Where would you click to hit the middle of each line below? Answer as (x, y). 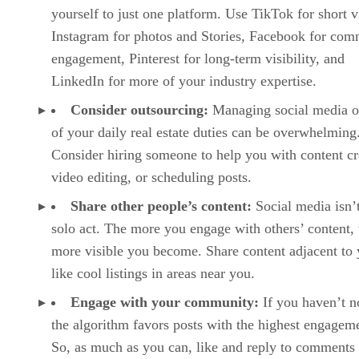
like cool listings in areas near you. (153, 273)
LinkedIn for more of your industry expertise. (184, 81)
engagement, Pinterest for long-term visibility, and (198, 58)
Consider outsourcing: (141, 109)
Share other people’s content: (163, 206)
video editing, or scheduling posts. (153, 177)
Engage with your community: (165, 302)
